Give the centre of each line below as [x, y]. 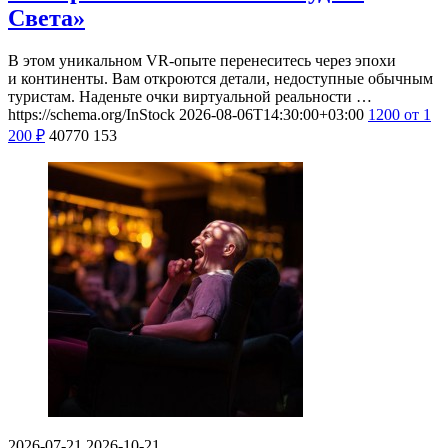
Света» [46, 17]
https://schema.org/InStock [91, 114]
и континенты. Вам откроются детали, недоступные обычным [220, 78]
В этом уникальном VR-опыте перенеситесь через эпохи [202, 60]
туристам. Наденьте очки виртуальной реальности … [190, 96]
